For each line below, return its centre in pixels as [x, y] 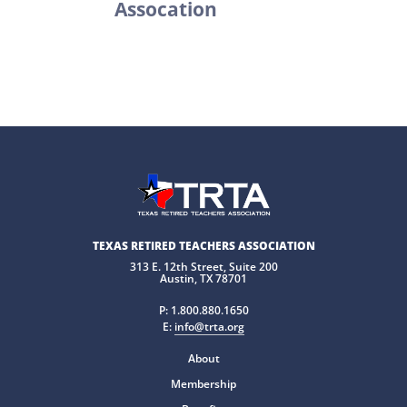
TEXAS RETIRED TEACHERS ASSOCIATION [203, 246]
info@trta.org [209, 327]
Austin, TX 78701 [203, 279]
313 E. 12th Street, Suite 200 [203, 267]
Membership [203, 384]
